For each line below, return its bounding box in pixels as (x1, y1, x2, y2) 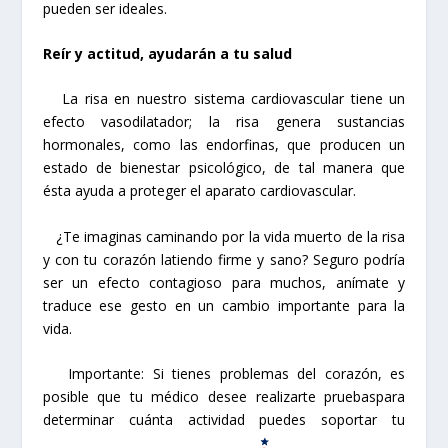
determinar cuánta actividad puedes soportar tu (42, 410, 406, 430)
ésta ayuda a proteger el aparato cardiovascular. (42, 181, 356, 201)
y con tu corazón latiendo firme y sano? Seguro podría (42, 249, 406, 269)
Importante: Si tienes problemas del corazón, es (42, 364, 406, 384)
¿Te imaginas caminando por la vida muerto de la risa (42, 226, 406, 246)
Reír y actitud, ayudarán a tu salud (42, 43, 292, 63)
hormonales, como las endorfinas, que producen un (42, 135, 406, 155)
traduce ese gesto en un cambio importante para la (42, 295, 406, 315)
